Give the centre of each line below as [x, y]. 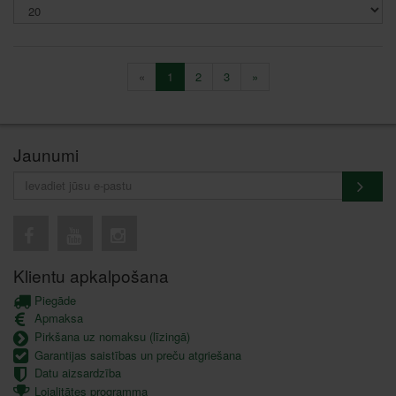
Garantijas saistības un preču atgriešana [136, 354]
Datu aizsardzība [76, 373]
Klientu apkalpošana [91, 275]
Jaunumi [46, 154]
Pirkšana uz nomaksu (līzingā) [110, 337]
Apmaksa [57, 318]
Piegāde [53, 300]
